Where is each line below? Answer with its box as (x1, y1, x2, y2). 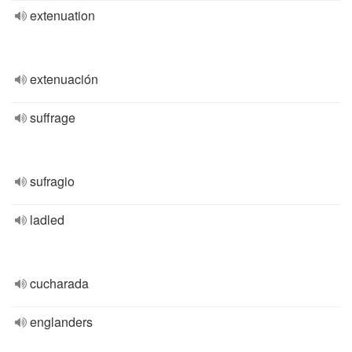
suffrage (30, 108, 75, 126)
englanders (30, 313, 93, 331)
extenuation (30, 6, 95, 24)
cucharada (30, 274, 89, 292)
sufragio (30, 172, 75, 190)
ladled (30, 211, 64, 229)
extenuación (30, 70, 98, 88)
